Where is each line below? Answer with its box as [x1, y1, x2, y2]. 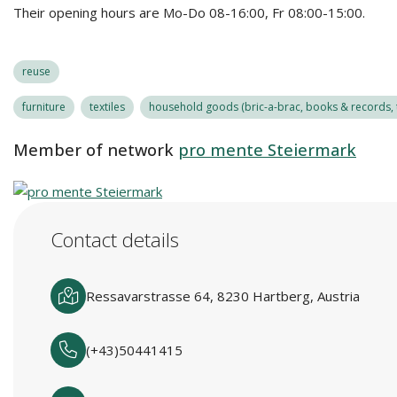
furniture [22, 99, 66, 114]
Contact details [51, 226, 179, 253]
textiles [90, 99, 125, 114]
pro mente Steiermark [178, 139, 356, 160]
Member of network [13, 139, 174, 160]
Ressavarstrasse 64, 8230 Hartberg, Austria [86, 287, 360, 305]
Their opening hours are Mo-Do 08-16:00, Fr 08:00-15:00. [13, 4, 365, 21]
